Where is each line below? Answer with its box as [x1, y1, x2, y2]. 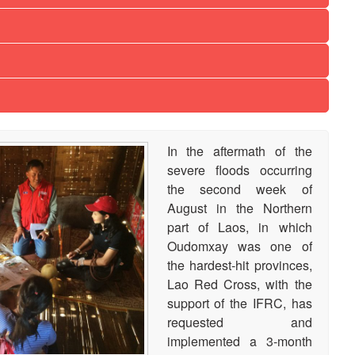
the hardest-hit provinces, [166, 255, 312, 274]
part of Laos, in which [166, 217, 312, 236]
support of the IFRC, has [166, 293, 312, 312]
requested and [166, 312, 312, 331]
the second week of [166, 179, 312, 198]
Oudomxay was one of [166, 236, 312, 255]
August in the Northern [166, 198, 312, 217]
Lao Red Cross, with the [166, 274, 312, 293]
